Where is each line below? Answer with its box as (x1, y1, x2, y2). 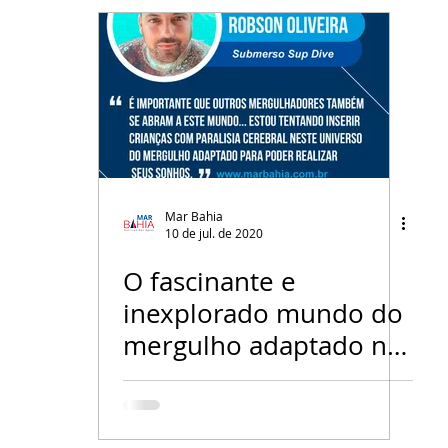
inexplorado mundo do (123, 296, 403, 331)
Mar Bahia (165, 207, 223, 224)
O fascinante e (123, 264, 296, 299)
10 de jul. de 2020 (165, 225, 263, 241)
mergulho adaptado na (123, 328, 401, 363)
